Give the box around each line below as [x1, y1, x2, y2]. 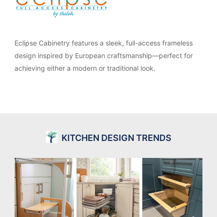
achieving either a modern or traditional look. [15, 64, 155, 73]
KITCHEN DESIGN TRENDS [62, 133, 171, 143]
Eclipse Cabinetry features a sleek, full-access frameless [15, 39, 193, 47]
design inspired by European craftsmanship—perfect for [15, 51, 193, 60]
